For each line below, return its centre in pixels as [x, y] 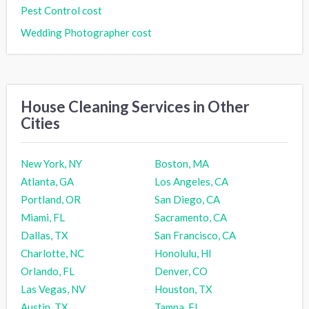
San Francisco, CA [195, 235]
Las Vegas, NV [53, 289]
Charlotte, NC [52, 253]
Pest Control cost [61, 10]
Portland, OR [51, 199]
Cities [40, 123]
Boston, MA [182, 163]
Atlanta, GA [47, 181]
